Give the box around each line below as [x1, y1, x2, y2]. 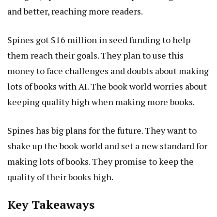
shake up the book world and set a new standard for [7, 140, 207, 152]
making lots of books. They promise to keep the [7, 155, 194, 168]
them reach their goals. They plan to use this [7, 49, 184, 62]
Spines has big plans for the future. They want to [7, 124, 197, 137]
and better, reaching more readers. [7, 5, 143, 17]
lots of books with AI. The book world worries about [7, 80, 207, 93]
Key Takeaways [7, 197, 94, 213]
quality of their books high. [7, 171, 113, 183]
